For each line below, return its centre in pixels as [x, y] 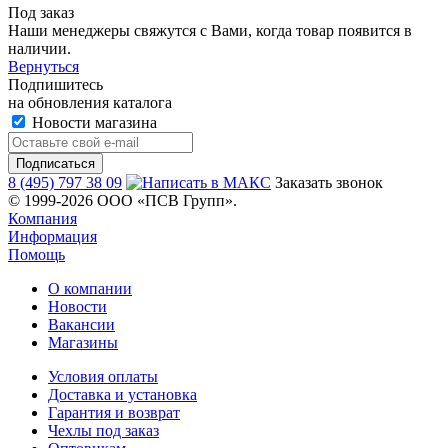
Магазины [83, 343]
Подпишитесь [55, 85]
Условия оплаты [103, 377]
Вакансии [81, 325]
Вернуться [43, 67]
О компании [90, 289]
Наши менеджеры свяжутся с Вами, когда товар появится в [210, 31]
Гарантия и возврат [114, 413]
